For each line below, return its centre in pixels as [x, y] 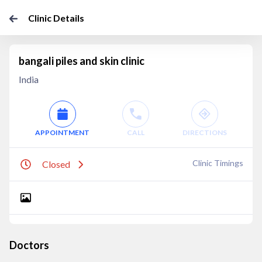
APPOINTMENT [63, 132]
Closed [56, 164]
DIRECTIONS [204, 132]
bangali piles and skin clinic [82, 61]
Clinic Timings [218, 163]
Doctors [29, 245]
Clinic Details [56, 18]
